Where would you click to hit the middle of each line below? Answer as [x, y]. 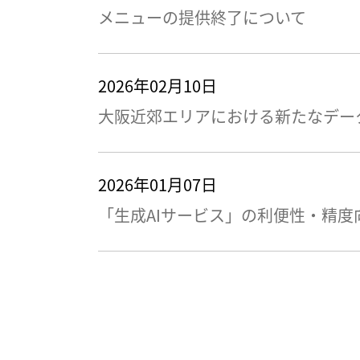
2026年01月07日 [157, 184]
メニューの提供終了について [202, 17]
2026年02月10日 [157, 86]
